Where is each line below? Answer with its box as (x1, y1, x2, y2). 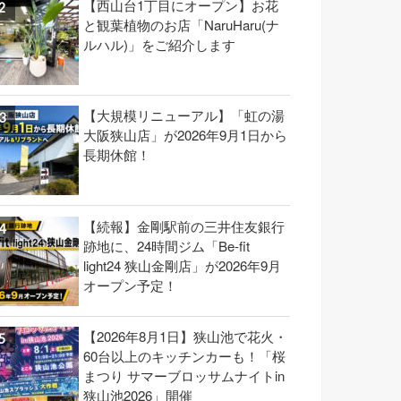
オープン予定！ (83, 275, 177, 294)
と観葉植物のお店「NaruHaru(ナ (83, 14, 279, 34)
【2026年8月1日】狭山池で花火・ (83, 327, 287, 346)
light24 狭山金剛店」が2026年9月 (83, 255, 281, 275)
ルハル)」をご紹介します (83, 34, 235, 54)
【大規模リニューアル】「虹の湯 (83, 106, 285, 125)
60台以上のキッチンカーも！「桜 (83, 346, 286, 366)
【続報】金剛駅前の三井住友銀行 (83, 216, 285, 235)
